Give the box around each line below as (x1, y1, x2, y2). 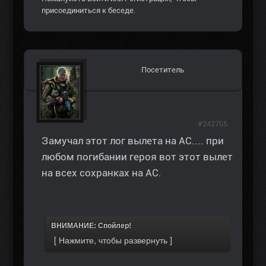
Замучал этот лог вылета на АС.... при (42, 135, 224, 147)
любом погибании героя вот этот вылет (42, 151, 233, 163)
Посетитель (141, 65, 184, 75)
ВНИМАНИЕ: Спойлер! (51, 221, 131, 230)
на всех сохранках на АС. (42, 167, 161, 179)
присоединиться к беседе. (42, 6, 135, 15)
